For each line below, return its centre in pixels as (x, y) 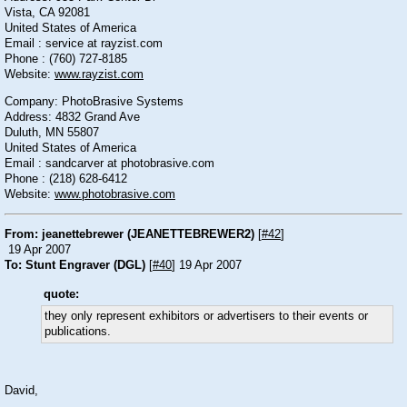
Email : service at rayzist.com (84, 44)
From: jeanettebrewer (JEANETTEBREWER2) (129, 234)
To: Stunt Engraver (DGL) (75, 265)
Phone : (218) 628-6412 (66, 179)
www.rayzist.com (99, 75)
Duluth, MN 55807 (52, 132)
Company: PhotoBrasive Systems (94, 101)
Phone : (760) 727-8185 (66, 60)
